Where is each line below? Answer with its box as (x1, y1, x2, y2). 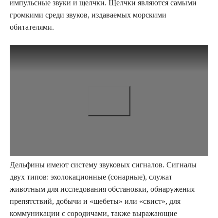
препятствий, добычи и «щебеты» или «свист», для (10, 197, 181, 206)
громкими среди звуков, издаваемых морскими (10, 10, 166, 19)
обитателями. (10, 22, 54, 31)
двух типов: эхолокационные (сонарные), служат (10, 173, 172, 182)
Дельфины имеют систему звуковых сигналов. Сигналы (10, 161, 197, 169)
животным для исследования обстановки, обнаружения (10, 185, 195, 194)
